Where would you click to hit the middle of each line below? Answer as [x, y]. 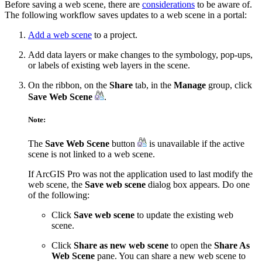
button [123, 144]
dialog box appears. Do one [198, 185]
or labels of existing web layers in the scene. [109, 65]
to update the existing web [184, 215]
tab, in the [153, 85]
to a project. [115, 35]
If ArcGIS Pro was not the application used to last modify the [140, 174]
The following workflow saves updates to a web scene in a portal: [126, 15]
